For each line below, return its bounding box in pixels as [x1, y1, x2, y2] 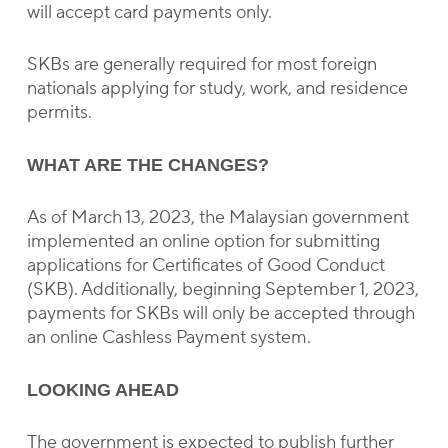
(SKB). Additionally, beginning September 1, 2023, [26, 278, 419, 301]
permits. [26, 101, 92, 124]
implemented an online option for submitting [26, 230, 380, 253]
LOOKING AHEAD [26, 380, 179, 400]
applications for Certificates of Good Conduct [26, 254, 385, 277]
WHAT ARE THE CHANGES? [26, 155, 269, 175]
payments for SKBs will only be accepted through [26, 302, 415, 325]
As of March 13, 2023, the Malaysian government [26, 206, 409, 229]
